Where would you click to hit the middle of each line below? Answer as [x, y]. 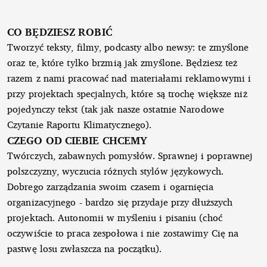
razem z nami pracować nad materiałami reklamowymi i [129, 78]
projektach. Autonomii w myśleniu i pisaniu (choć [115, 217]
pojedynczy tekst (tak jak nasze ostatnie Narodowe [116, 109]
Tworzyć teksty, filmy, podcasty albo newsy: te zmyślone [128, 47]
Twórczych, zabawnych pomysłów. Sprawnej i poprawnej [130, 155]
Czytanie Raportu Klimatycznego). [80, 124]
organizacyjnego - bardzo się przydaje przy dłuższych [120, 202]
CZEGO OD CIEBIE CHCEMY [77, 140]
